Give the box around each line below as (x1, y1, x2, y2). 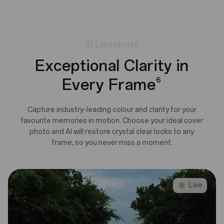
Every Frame (62, 75, 156, 94)
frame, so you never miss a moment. (51, 138, 172, 147)
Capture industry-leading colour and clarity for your (27, 105, 196, 114)
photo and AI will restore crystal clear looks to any (29, 127, 194, 136)
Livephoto (95, 39, 139, 50)
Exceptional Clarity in (34, 56, 189, 75)
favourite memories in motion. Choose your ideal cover (20, 116, 203, 125)
